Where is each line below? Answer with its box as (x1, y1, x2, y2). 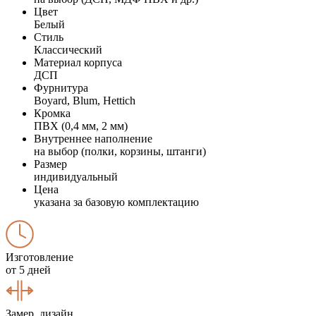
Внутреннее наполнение (34, 132, 152, 145)
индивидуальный (34, 170, 118, 183)
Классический (34, 43, 102, 56)
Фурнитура (34, 81, 88, 94)
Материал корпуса (34, 56, 122, 68)
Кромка (34, 107, 71, 119)
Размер (34, 157, 67, 170)
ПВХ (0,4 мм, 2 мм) (34, 119, 128, 132)
